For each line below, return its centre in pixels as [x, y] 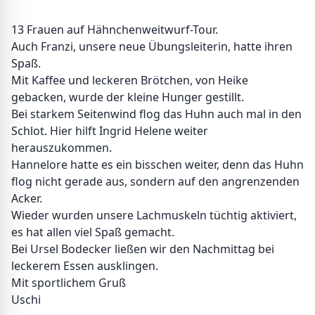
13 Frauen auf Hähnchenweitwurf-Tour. [115, 29]
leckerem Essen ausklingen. [85, 265]
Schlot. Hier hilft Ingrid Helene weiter [110, 130]
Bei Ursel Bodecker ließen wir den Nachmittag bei [143, 249]
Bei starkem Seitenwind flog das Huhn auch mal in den [156, 114]
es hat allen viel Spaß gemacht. [93, 232]
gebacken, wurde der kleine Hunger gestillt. [128, 97]
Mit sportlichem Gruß [69, 282]
